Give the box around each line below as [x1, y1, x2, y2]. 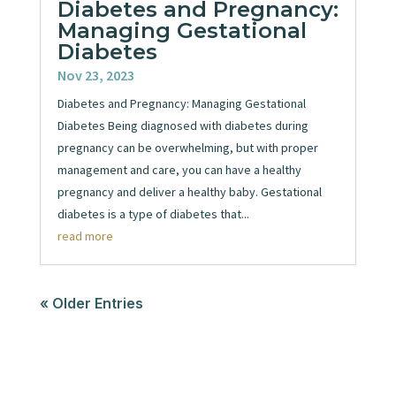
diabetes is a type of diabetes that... [57, 206, 249, 223]
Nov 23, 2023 [57, 66, 134, 85]
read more [57, 228, 113, 245]
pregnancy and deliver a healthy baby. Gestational [57, 184, 322, 201]
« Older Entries [39, 294, 143, 313]
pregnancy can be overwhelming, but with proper [57, 140, 318, 156]
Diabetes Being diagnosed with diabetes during [57, 118, 308, 134]
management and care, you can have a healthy [57, 162, 301, 179]
